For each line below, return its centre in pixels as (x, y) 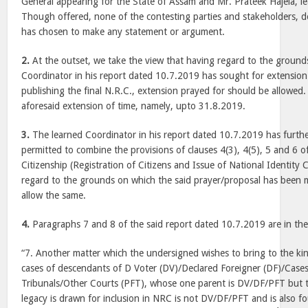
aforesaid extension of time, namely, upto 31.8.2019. (134, 106)
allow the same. (54, 195)
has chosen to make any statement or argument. (123, 32)
